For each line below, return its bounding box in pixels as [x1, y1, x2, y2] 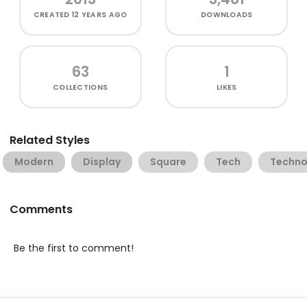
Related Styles [10, 132, 90, 148]
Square [150, 154, 186, 169]
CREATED [33, 9, 73, 20]
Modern [14, 154, 53, 169]
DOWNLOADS [201, 9, 253, 20]
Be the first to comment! [14, 241, 134, 255]
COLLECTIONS [53, 82, 108, 93]
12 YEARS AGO [72, 9, 127, 20]
